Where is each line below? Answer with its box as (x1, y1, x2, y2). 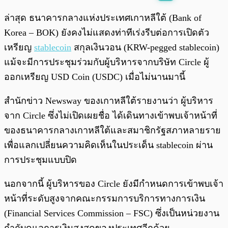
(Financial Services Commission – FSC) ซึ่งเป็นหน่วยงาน (4, 208, 219, 219)
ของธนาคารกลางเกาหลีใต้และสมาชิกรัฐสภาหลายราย (4, 125, 221, 136)
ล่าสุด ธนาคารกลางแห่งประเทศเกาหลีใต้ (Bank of (4, 13, 202, 23)
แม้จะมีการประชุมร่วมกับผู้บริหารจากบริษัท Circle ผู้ (4, 57, 209, 68)
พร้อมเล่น (30, 10, 53, 16)
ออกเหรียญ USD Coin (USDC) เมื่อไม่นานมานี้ (4, 72, 185, 82)
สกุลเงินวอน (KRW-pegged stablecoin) (71, 42, 219, 53)
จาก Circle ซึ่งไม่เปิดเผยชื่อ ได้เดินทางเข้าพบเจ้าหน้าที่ (4, 110, 217, 121)
